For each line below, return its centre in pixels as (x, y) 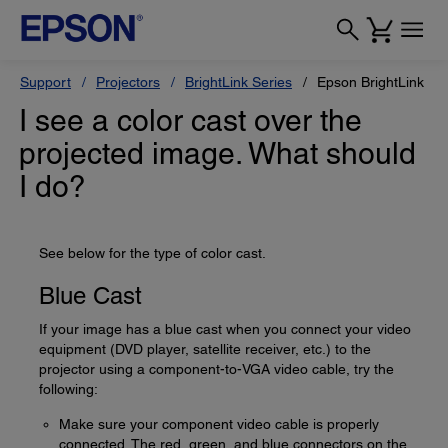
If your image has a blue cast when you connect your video (225, 329)
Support (45, 82)
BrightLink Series (238, 82)
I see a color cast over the (190, 120)
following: (68, 389)
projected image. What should (217, 153)
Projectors (128, 82)
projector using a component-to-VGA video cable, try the (216, 369)
